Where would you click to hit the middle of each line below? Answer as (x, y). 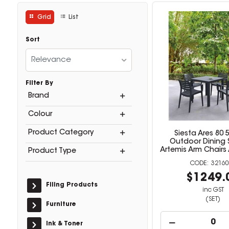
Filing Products (72, 185)
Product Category (61, 133)
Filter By (39, 83)
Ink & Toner (64, 224)
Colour (40, 114)
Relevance (51, 60)
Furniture (61, 204)
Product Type (52, 151)
